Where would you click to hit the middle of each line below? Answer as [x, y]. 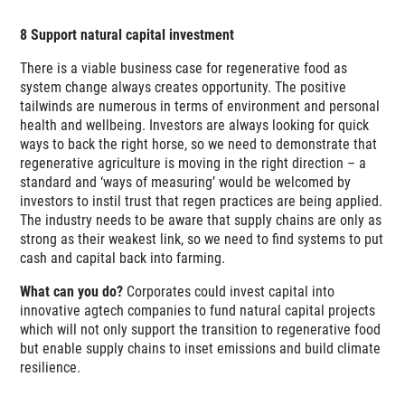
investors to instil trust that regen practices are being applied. [202, 202]
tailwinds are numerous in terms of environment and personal [200, 107]
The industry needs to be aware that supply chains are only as [201, 221]
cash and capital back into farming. [123, 259]
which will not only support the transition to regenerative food [201, 330]
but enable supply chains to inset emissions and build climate [201, 349]
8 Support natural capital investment [127, 34]
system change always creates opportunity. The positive [184, 88]
